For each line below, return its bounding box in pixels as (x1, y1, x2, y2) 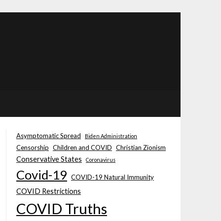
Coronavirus (85, 156, 115, 163)
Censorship (16, 144, 49, 151)
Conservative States (16, 155, 82, 163)
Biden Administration (84, 133, 137, 139)
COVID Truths (16, 200, 107, 217)
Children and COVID (52, 144, 112, 151)
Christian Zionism (115, 144, 166, 151)
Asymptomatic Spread (16, 132, 81, 140)
